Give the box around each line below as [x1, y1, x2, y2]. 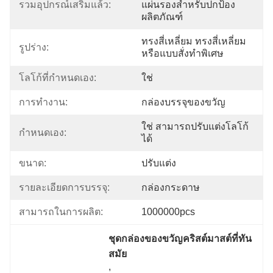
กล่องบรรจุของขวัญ [141, 97, 225, 107]
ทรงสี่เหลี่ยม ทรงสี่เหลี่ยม [141, 36, 246, 46]
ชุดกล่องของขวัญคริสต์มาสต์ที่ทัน [108, 233, 252, 244]
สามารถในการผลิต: [19, 207, 103, 217]
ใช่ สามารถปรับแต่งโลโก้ [141, 121, 249, 132]
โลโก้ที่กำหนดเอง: [19, 73, 96, 83]
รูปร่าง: [19, 42, 49, 52]
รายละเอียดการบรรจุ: [19, 182, 110, 193]
